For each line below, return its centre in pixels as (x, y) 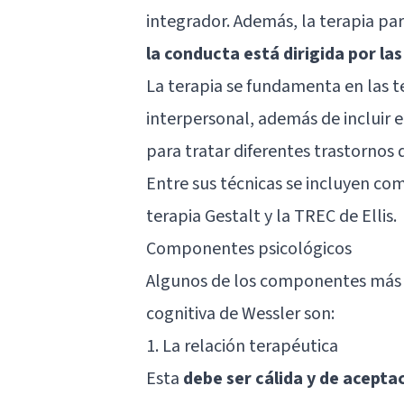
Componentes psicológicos (249, 248)
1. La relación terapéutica (242, 346)
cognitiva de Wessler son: (240, 313)
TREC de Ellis (344, 216)
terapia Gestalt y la (220, 216)
